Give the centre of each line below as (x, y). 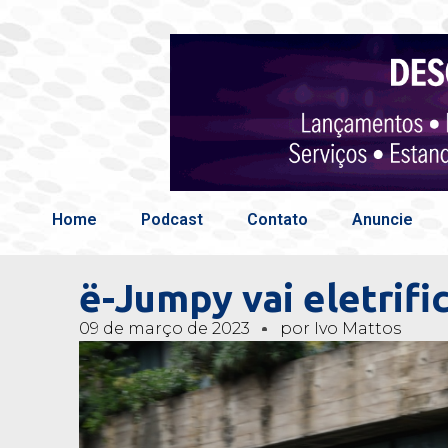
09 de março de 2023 (164, 328)
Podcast (172, 219)
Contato (277, 219)
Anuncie (382, 219)
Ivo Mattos (355, 328)
